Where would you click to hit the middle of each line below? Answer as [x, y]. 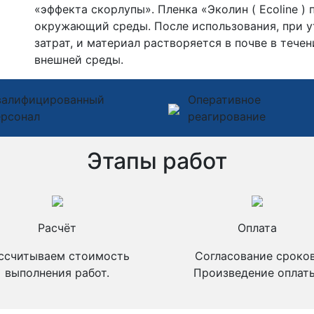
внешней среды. [79, 60]
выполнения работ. [57, 273]
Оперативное [224, 100]
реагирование [227, 116]
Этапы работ [157, 161]
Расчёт [57, 228]
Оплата [257, 228]
